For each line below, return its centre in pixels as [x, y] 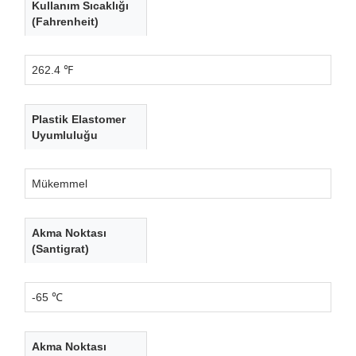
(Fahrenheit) [65, 21]
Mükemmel [60, 183]
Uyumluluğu [65, 135]
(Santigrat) [60, 248]
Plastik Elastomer [79, 119]
